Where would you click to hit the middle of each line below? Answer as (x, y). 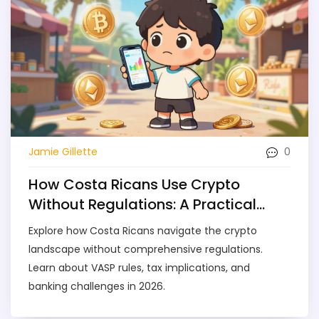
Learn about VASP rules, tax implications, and (139, 268)
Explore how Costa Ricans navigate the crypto (143, 231)
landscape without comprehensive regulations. (146, 250)
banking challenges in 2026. (97, 287)
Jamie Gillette (63, 151)
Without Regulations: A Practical (142, 205)
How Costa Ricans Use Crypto (134, 185)
